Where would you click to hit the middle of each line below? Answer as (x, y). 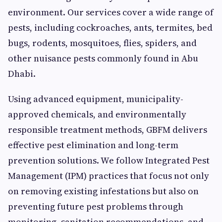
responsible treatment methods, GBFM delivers (108, 130)
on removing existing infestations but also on (103, 191)
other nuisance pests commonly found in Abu (103, 58)
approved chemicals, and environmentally (97, 114)
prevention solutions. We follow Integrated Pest (109, 161)
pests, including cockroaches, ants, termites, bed (110, 28)
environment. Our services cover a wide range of (111, 12)
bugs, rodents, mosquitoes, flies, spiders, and (102, 43)
